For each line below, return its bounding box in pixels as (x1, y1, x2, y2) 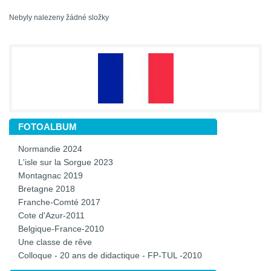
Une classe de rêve (18, 238, 92, 247)
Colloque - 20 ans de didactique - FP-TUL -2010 (18, 251, 202, 261)
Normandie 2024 (18, 145, 82, 154)
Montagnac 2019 (18, 171, 83, 181)
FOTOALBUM (18, 122, 77, 132)
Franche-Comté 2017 (18, 198, 100, 207)
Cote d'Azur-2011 (18, 211, 85, 221)
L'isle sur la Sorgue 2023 (18, 158, 113, 168)
